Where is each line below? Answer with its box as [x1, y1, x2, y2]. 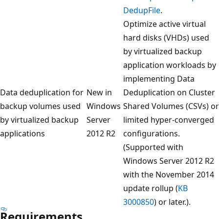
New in [87, 87, 112, 98]
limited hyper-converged [123, 114, 214, 125]
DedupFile [123, 4, 160, 16]
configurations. [123, 128, 180, 139]
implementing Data [123, 73, 195, 84]
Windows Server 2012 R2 [123, 155, 214, 166]
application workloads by [123, 59, 216, 70]
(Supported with [123, 141, 183, 153]
